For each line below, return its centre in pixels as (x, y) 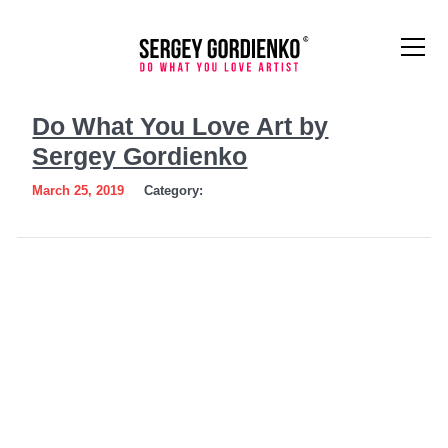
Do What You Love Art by (180, 126)
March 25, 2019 (78, 191)
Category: (176, 191)
